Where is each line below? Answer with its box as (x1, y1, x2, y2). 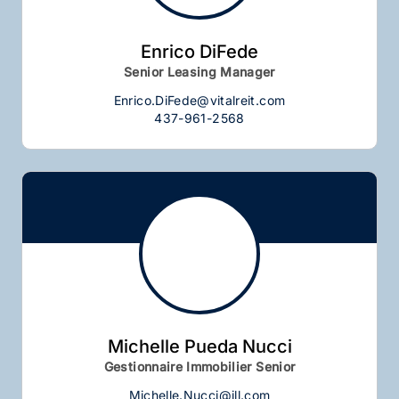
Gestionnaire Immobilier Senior (103, 358, 296, 374)
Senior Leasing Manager (124, 63, 275, 79)
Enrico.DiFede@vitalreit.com (113, 92, 286, 108)
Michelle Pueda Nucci (107, 335, 292, 357)
